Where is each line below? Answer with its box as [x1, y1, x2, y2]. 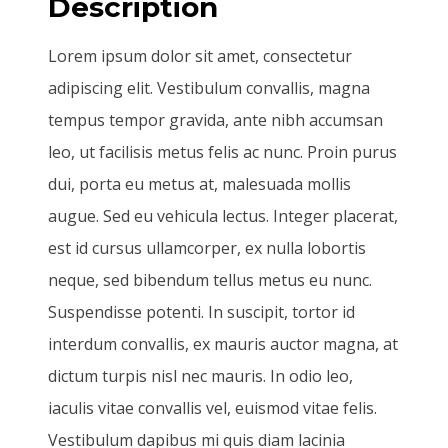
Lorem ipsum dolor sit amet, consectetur [48, 44, 352, 67]
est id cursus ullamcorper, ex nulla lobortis [48, 236, 366, 259]
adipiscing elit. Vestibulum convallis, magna [48, 76, 370, 99]
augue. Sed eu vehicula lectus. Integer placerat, [48, 204, 398, 227]
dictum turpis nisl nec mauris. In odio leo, [48, 364, 353, 387]
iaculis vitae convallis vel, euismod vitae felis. [48, 396, 377, 419]
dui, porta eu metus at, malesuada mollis [48, 172, 351, 195]
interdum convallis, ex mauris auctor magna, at [48, 332, 398, 355]
